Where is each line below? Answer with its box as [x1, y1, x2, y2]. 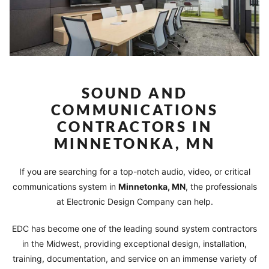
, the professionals [185, 181, 257, 192]
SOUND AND [81, 83, 188, 101]
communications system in [12, 181, 118, 192]
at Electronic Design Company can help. [56, 196, 213, 207]
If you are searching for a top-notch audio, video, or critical [19, 166, 250, 177]
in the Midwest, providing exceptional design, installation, [22, 238, 247, 249]
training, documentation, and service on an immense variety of [12, 253, 257, 264]
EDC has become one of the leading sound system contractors [12, 223, 257, 234]
